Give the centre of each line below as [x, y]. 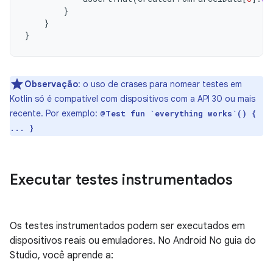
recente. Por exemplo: [55, 113]
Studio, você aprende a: [62, 255]
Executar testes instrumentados [121, 180]
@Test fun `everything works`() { [178, 113]
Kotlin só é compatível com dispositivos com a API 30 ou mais [133, 99]
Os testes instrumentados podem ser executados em [127, 226]
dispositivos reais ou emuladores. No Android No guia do [133, 241]
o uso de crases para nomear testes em [161, 84]
